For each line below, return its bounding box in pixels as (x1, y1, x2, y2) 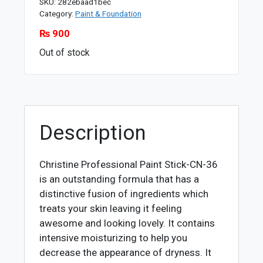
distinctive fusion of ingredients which (39, 187, 209, 200)
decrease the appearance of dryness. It (39, 246, 212, 258)
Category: (39, 9, 75, 19)
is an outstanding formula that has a (39, 173, 200, 185)
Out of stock (39, 47, 90, 59)
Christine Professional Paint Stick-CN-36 (39, 158, 218, 170)
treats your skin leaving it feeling (39, 202, 183, 214)
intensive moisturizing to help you (39, 231, 188, 244)
